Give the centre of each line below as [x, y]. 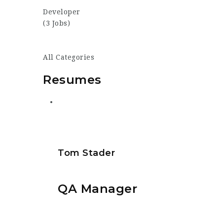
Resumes [72, 79]
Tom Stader [86, 153]
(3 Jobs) [56, 23]
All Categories [69, 57]
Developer [62, 12]
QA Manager [97, 188]
